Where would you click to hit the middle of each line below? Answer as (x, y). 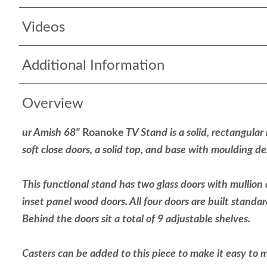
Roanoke (103, 133)
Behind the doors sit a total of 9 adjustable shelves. (137, 219)
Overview (53, 104)
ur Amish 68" (52, 133)
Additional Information (93, 66)
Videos (44, 27)
